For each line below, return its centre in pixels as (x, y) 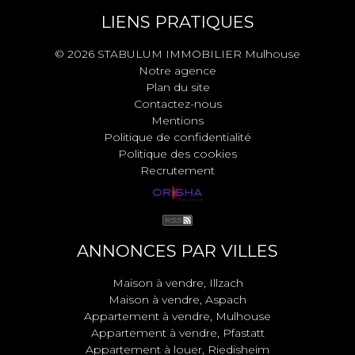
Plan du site (177, 88)
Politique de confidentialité (177, 137)
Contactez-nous (177, 104)
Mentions (177, 121)
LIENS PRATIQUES (177, 22)
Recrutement (177, 171)
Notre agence (177, 71)
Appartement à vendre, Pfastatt (177, 333)
